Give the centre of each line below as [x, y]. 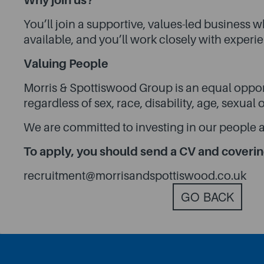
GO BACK [207, 197]
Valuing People [66, 64]
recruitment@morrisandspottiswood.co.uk [135, 176]
